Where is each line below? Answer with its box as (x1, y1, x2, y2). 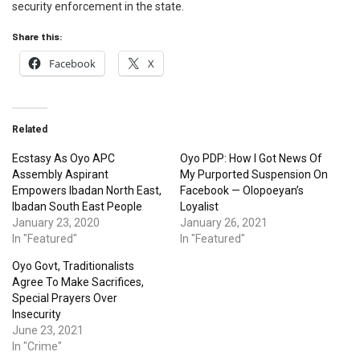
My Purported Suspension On (180, 168, 328, 182)
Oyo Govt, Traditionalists (12, 260, 134, 273)
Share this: (12, 31, 63, 43)
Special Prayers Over (12, 292, 117, 305)
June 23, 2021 (12, 324, 84, 337)
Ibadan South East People (12, 200, 142, 214)
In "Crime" (12, 340, 62, 354)
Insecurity (12, 308, 61, 321)
